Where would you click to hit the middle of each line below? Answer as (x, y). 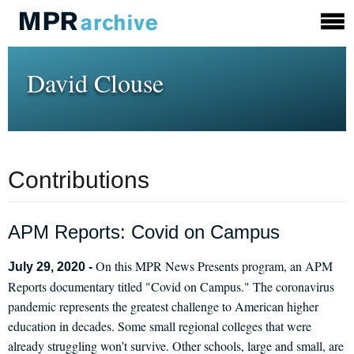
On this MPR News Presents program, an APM (214, 266)
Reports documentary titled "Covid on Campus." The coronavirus (171, 286)
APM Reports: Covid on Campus (144, 232)
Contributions (79, 180)
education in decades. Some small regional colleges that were (160, 326)
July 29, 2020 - (52, 267)
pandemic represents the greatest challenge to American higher (163, 306)
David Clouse (95, 83)
